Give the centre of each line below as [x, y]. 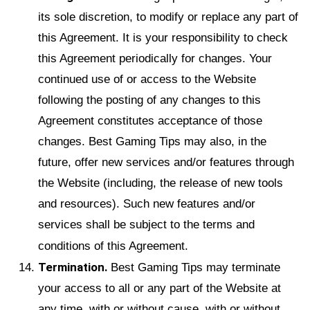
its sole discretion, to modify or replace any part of [168, 17]
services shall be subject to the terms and [146, 224]
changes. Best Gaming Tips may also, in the [152, 141]
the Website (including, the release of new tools [161, 183]
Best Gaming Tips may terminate [195, 267]
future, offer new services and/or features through [166, 162]
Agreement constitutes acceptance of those [150, 120]
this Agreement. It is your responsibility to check [163, 37]
